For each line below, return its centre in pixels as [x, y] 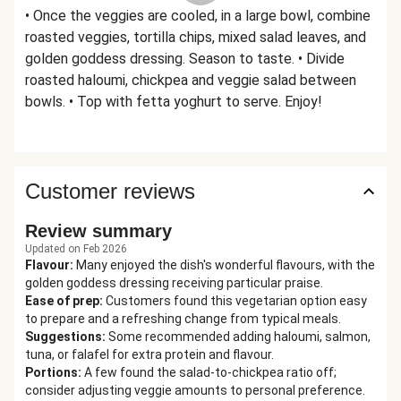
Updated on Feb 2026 [76, 249]
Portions [51, 372]
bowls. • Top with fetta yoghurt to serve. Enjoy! [174, 102]
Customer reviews [110, 191]
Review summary [98, 231]
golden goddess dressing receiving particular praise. [174, 283]
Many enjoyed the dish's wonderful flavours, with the [226, 265]
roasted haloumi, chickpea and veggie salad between [191, 80]
